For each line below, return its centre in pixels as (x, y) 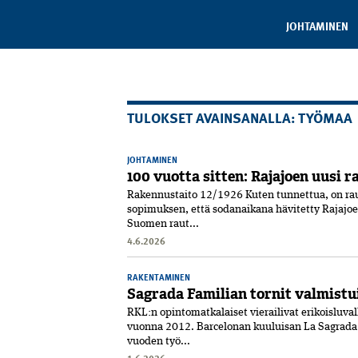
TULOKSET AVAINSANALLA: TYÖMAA (240, 117)
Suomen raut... (163, 223)
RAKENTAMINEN (159, 276)
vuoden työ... (159, 341)
